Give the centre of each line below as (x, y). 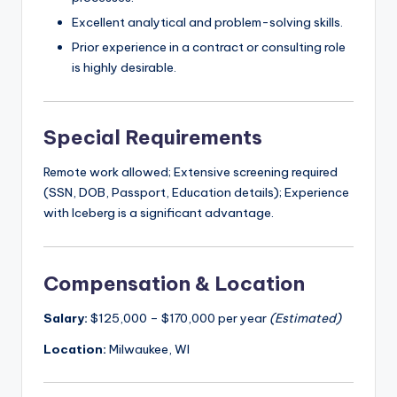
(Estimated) (305, 318)
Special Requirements (153, 138)
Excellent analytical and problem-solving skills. (207, 23)
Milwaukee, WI (148, 349)
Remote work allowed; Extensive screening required (191, 172)
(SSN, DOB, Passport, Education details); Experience (196, 193)
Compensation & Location (174, 283)
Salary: (66, 318)
